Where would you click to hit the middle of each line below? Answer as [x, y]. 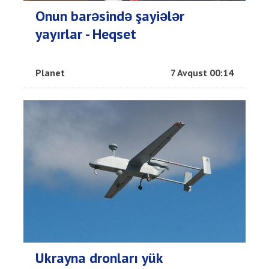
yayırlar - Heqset [86, 34]
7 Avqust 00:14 [202, 72]
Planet [50, 72]
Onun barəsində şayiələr [110, 16]
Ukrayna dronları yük [99, 258]
